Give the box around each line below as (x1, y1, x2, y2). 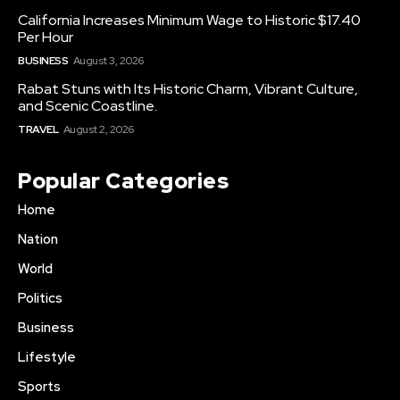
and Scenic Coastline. (18, 96, 157, 116)
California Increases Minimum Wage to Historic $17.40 (18, 11, 361, 30)
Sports (18, 378, 61, 396)
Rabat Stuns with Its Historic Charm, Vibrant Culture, (18, 79, 358, 99)
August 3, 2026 (72, 54, 144, 69)
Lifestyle (18, 348, 76, 367)
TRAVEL (18, 122, 58, 137)
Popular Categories (18, 167, 229, 196)
